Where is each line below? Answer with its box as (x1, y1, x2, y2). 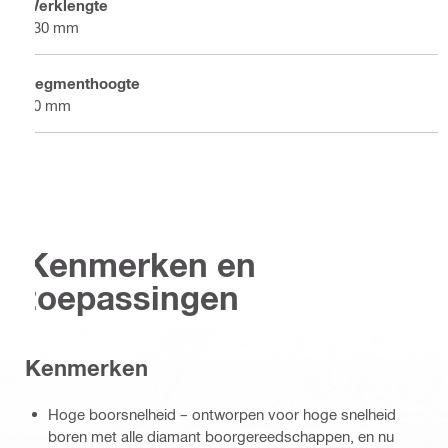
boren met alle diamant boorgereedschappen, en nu (48, 427, 394, 446)
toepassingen (25, 278, 239, 318)
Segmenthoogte (25, 73, 140, 92)
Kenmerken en (25, 245, 256, 285)
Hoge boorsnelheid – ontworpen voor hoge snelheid (48, 405, 396, 424)
